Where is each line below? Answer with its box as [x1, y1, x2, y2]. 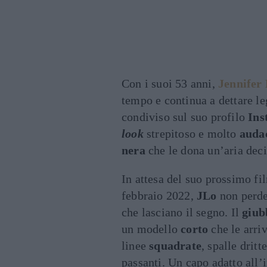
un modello [122, 222, 181, 235]
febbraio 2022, [122, 189, 197, 202]
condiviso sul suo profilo [122, 110, 249, 123]
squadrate [149, 239, 202, 252]
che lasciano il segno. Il [122, 206, 243, 219]
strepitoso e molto [143, 127, 240, 140]
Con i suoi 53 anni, [122, 77, 218, 90]
